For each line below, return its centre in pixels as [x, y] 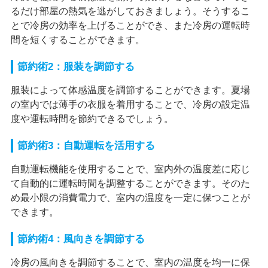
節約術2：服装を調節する [76, 67]
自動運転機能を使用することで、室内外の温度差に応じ [130, 169]
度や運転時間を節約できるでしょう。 [92, 119]
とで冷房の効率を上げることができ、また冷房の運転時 [130, 26]
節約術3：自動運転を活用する [86, 146]
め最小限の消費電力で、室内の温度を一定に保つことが [130, 198]
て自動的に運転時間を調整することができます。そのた [130, 184]
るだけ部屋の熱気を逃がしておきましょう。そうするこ [130, 11]
